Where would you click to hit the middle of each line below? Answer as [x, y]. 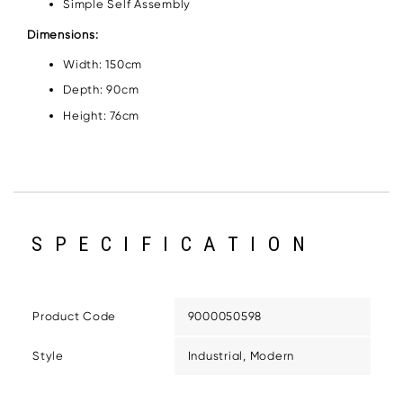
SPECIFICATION [175, 245]
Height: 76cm [101, 116]
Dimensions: [63, 34]
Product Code [74, 317]
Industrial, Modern [241, 356]
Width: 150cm [103, 64]
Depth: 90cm [101, 90]
